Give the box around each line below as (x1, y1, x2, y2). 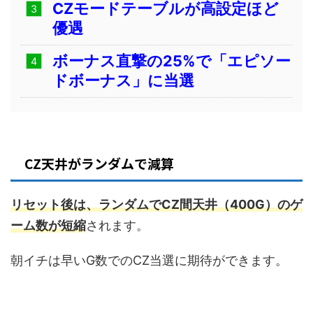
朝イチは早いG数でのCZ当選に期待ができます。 (10, 253, 288, 268)
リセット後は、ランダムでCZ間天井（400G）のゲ (10, 197, 303, 212)
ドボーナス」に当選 (52, 71, 194, 90)
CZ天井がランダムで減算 (24, 154, 174, 173)
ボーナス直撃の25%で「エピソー (52, 52, 291, 71)
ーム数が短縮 (10, 218, 86, 233)
